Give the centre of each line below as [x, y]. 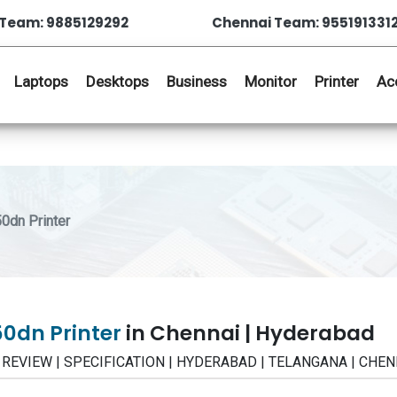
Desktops [117, 82]
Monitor [271, 82]
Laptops [41, 82]
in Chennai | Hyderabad [250, 333]
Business [197, 82]
